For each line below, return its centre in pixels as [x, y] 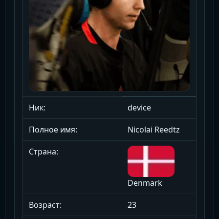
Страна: [44, 152]
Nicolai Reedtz [154, 130]
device [139, 108]
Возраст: [45, 205]
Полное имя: [53, 130]
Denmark [145, 183]
